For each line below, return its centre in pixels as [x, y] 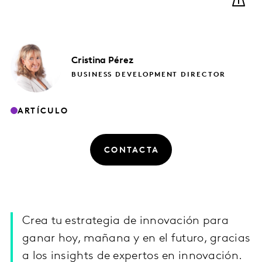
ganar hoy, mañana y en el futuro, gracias [137, 239]
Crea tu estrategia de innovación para [126, 221]
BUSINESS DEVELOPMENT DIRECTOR [149, 75]
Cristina [89, 61]
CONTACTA [132, 150]
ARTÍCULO [43, 111]
